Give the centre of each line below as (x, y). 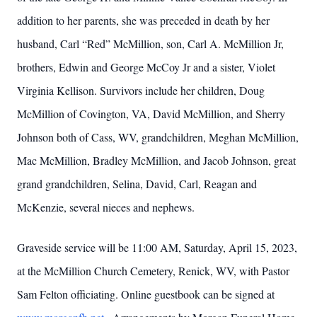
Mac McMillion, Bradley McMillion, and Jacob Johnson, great (156, 160)
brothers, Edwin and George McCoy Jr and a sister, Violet (146, 67)
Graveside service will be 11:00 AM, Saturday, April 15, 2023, (157, 247)
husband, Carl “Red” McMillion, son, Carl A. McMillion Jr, (150, 44)
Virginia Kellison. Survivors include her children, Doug (141, 90)
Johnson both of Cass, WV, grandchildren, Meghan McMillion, (158, 137)
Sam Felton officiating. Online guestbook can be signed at (146, 294)
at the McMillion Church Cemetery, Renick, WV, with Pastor (153, 271)
